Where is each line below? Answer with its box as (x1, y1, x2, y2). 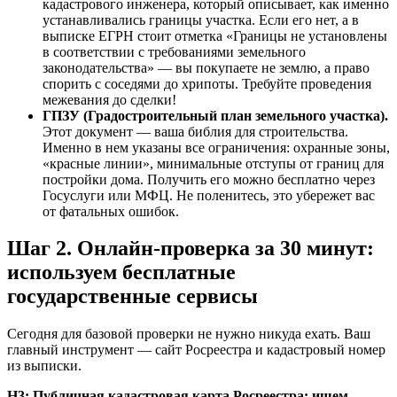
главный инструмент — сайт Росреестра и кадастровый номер (7, 342, 385, 358)
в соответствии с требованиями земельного (43, 43, 306, 59)
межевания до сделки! (43, 91, 176, 107)
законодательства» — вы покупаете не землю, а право (43, 59, 370, 75)
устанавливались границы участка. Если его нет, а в (43, 12, 359, 27)
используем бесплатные (7, 261, 236, 284)
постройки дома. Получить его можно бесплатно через (43, 171, 375, 187)
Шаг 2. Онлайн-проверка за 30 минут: (7, 237, 374, 261)
